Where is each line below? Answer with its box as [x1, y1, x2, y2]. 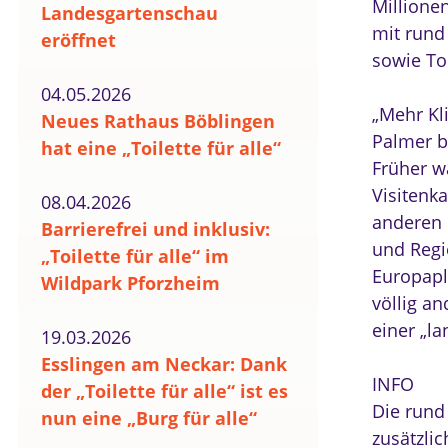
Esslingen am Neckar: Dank [41, 352, 287, 376]
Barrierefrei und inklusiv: [41, 217, 270, 241]
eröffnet [41, 28, 116, 52]
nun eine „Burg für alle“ [41, 406, 257, 430]
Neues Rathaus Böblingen [41, 109, 275, 133]
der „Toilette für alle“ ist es [41, 379, 288, 403]
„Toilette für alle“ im [41, 244, 229, 268]
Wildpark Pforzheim [41, 271, 220, 295]
